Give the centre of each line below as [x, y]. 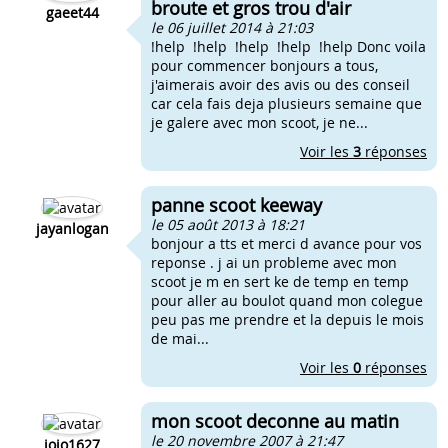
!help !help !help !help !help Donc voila [288, 46]
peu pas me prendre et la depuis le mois [287, 319]
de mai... [180, 338]
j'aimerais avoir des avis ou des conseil [280, 84]
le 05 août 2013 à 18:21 [228, 224]
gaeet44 [72, 12]
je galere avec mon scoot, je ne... [259, 122]
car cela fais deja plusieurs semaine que [286, 103]
